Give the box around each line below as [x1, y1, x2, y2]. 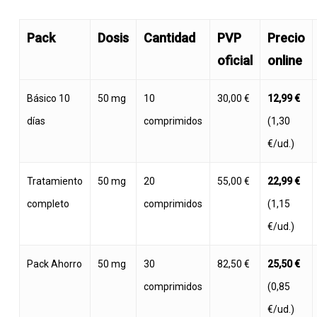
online [267, 52, 302, 68]
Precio [267, 30, 305, 45]
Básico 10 [26, 92, 70, 104]
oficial [217, 52, 253, 68]
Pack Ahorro [26, 258, 82, 270]
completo [26, 197, 69, 209]
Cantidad [143, 30, 195, 45]
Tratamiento [26, 175, 83, 187]
